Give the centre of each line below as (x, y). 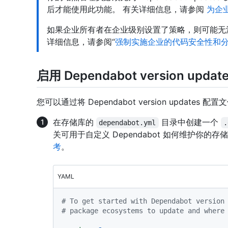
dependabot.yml (127, 123)
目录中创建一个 (190, 122)
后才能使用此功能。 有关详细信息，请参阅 (127, 9)
